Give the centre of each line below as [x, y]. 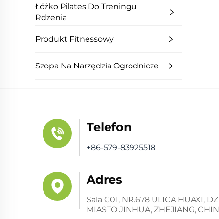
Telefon [109, 127]
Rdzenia [51, 18]
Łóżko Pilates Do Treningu [86, 7]
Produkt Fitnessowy [75, 39]
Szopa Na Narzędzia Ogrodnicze [97, 66]
